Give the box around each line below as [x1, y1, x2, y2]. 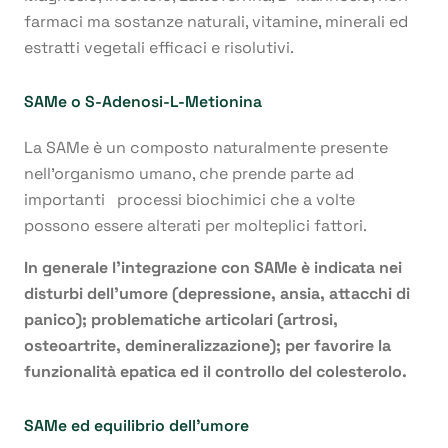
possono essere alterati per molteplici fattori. [24, 215, 367, 237]
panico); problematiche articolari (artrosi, [24, 309, 338, 331]
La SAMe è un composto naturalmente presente [24, 137, 388, 159]
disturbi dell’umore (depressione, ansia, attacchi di [24, 283, 410, 305]
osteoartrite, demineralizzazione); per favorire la [24, 335, 391, 357]
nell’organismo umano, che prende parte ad [24, 163, 354, 185]
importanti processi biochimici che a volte [24, 189, 355, 211]
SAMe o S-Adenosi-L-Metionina [24, 91, 262, 113]
